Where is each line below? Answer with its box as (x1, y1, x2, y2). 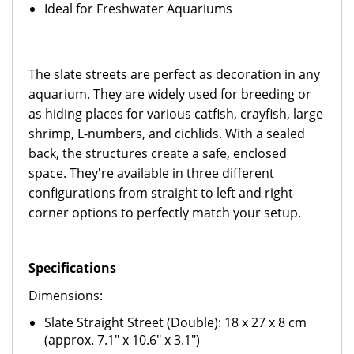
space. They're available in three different (28, 164, 274, 182)
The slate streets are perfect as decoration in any (28, 66, 320, 83)
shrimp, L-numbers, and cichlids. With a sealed (28, 125, 305, 142)
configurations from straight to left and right (28, 184, 293, 201)
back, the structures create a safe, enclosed (28, 145, 287, 162)
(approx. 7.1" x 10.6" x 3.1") (44, 331, 200, 348)
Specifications (28, 259, 116, 277)
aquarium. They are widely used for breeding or (28, 85, 311, 103)
